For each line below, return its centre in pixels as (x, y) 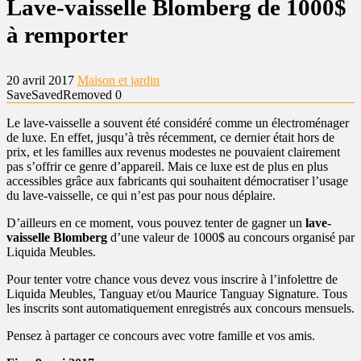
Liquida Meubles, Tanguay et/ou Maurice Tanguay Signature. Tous (177, 294)
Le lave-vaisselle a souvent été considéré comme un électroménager (178, 123)
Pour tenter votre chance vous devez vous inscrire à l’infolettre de (172, 279)
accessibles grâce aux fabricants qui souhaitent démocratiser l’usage (177, 181)
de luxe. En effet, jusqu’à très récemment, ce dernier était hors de (170, 137)
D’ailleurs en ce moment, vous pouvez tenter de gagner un (156, 223)
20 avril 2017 (42, 80)
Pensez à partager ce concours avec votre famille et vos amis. (161, 336)
